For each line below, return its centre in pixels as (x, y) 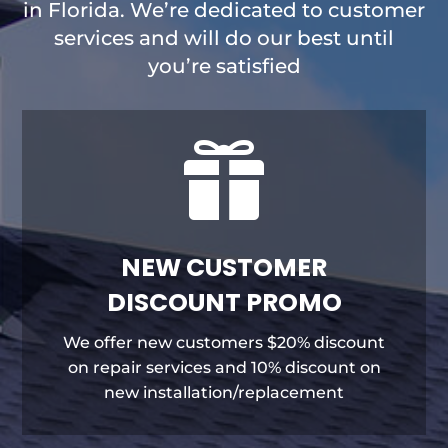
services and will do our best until (224, 37)
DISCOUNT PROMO (224, 302)
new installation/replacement (224, 392)
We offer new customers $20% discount (224, 342)
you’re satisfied (224, 65)
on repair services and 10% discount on (224, 367)
